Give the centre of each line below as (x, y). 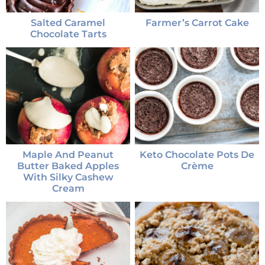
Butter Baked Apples (68, 166)
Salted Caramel (68, 23)
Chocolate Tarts (68, 34)
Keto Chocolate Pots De (197, 155)
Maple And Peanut (68, 155)
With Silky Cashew (68, 177)
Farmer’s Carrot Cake (197, 23)
